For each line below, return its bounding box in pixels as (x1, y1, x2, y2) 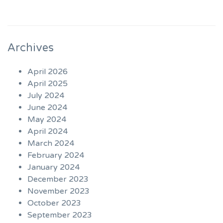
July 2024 (27, 91, 64, 101)
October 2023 (27, 198, 81, 209)
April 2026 (27, 67, 68, 77)
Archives (7, 41, 54, 55)
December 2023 (27, 174, 89, 185)
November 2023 (27, 186, 90, 197)
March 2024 (27, 138, 74, 149)
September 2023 (27, 210, 92, 221)
